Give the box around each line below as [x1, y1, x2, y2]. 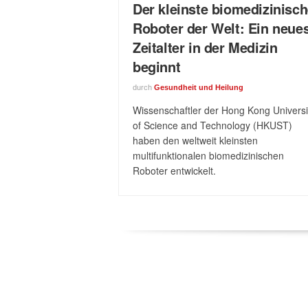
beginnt [133, 56, 181, 76]
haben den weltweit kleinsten [133, 133, 258, 147]
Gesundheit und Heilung [154, 82, 243, 91]
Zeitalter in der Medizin [133, 36, 278, 57]
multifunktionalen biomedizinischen [133, 148, 284, 162]
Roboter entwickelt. [133, 163, 216, 177]
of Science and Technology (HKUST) [133, 118, 292, 132]
